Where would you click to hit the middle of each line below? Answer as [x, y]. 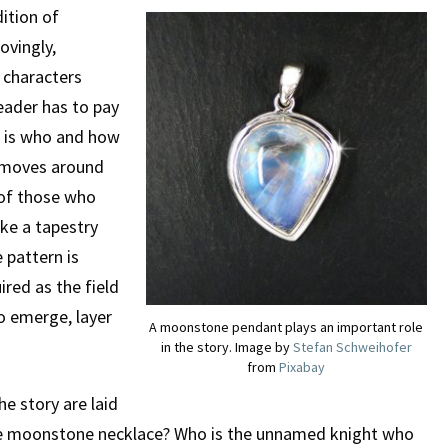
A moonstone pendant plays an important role [286, 326]
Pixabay [302, 366]
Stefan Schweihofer [352, 346]
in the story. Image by [226, 346]
